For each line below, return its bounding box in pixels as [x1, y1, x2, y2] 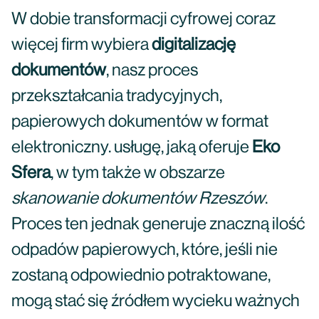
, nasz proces [106, 62, 198, 79]
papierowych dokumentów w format [11, 113, 268, 130]
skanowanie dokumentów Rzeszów [11, 190, 265, 207]
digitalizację [152, 36, 236, 53]
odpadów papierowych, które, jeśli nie [11, 241, 278, 258]
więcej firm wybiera [11, 36, 152, 53]
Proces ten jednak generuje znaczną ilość [11, 216, 305, 233]
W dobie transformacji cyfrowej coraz [11, 11, 276, 28]
